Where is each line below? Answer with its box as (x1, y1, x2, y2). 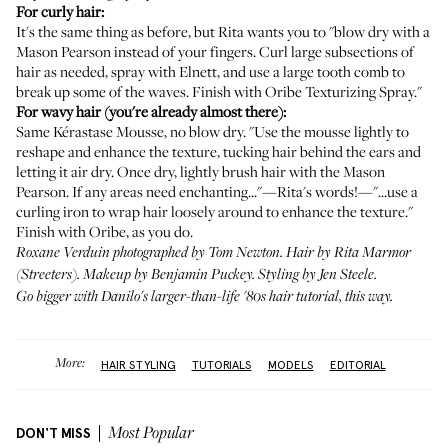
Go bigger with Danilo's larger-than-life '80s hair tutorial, (16, 289, 345, 305)
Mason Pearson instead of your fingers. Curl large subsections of (16, 41, 414, 61)
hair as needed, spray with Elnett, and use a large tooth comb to (16, 61, 405, 81)
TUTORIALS (191, 357, 252, 372)
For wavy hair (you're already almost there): (16, 101, 286, 121)
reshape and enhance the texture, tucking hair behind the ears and (16, 141, 421, 161)
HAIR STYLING (100, 357, 176, 372)
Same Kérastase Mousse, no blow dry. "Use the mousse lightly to (16, 121, 409, 141)
